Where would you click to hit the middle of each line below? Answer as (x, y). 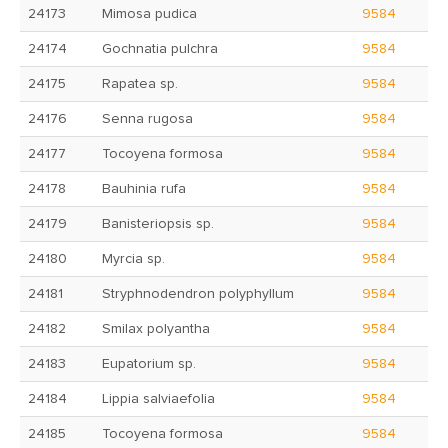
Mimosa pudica (149, 14)
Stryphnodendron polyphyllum (198, 294)
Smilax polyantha (156, 329)
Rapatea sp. (140, 84)
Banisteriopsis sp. (158, 224)
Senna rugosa (147, 119)
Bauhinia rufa (144, 189)
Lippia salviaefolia (158, 399)
